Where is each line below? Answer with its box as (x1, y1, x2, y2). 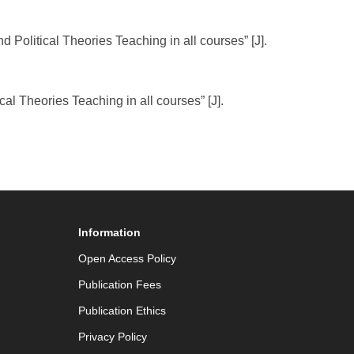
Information (77, 226, 141, 239)
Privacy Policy (77, 330, 147, 343)
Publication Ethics (77, 304, 166, 317)
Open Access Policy (77, 252, 176, 265)
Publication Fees (77, 278, 161, 291)
